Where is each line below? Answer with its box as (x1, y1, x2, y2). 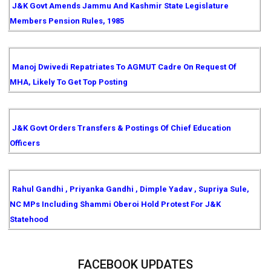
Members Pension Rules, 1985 (10, 16, 124, 25)
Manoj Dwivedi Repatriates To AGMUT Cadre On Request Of (12, 62, 237, 71)
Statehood (10, 215, 48, 224)
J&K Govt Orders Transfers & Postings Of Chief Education (12, 123, 232, 132)
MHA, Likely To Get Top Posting (10, 77, 128, 87)
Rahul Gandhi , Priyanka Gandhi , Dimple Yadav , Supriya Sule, (12, 184, 250, 194)
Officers (10, 139, 40, 148)
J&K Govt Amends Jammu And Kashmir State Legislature (12, 1, 229, 10)
